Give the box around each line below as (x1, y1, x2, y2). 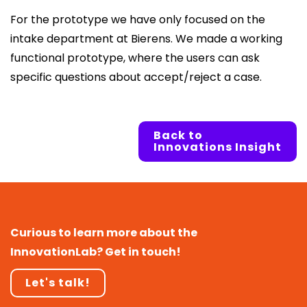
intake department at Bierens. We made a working (10, 30, 282, 47)
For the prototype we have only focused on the (10, 11, 265, 27)
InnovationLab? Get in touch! (10, 243, 181, 260)
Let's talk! (25, 274, 90, 291)
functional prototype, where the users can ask (10, 49, 260, 66)
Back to (153, 127, 203, 143)
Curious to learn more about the (10, 224, 197, 241)
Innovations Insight (153, 138, 282, 155)
